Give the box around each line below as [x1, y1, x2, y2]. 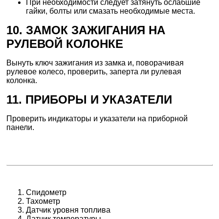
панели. [6, 123, 35, 132]
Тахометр [26, 197, 61, 206]
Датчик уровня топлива [26, 206, 111, 215]
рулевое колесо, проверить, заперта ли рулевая [6, 67, 182, 76]
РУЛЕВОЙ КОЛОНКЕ [6, 37, 124, 51]
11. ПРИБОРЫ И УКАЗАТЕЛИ [6, 93, 173, 107]
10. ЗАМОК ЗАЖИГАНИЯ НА [6, 23, 166, 37]
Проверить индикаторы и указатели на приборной [6, 114, 188, 123]
